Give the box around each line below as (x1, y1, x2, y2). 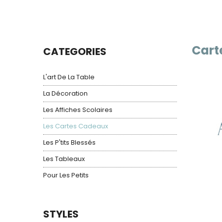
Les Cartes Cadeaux (43, 121, 108, 131)
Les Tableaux (43, 154, 85, 164)
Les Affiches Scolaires (43, 105, 112, 114)
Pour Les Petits (43, 170, 89, 180)
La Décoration (43, 89, 88, 98)
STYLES (43, 207, 79, 221)
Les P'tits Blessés (43, 138, 96, 147)
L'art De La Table (43, 72, 95, 82)
